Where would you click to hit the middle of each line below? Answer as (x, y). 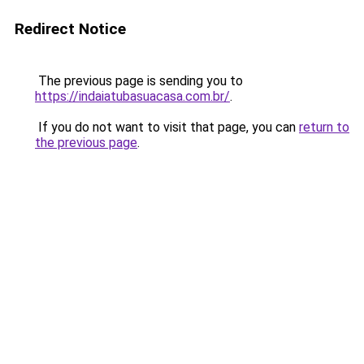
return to (324, 127)
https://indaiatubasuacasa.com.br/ (132, 96)
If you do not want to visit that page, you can (167, 127)
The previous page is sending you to (139, 81)
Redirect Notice (70, 29)
